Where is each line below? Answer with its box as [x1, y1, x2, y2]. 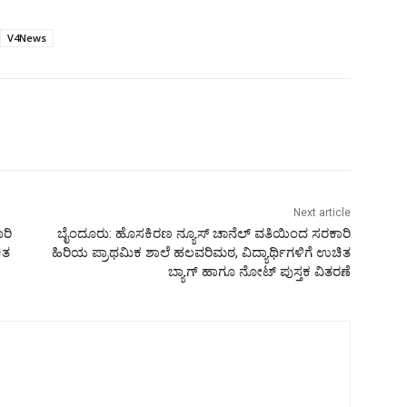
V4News [7, 30, 46, 45]
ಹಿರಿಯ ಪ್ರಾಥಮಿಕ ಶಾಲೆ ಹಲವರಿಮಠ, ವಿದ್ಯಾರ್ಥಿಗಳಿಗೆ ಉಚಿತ [51, 243, 351, 261]
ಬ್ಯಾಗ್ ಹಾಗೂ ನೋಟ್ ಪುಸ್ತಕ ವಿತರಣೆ [167, 263, 351, 280]
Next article [293, 205, 351, 219]
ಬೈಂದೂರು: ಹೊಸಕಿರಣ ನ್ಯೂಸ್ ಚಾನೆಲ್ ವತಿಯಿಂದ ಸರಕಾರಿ [56, 224, 351, 242]
